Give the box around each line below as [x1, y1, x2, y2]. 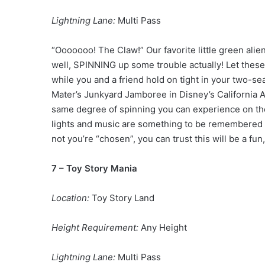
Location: [51, 192, 89, 203]
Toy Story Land [89, 192, 154, 203]
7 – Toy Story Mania [51, 162, 137, 174]
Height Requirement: [51, 221, 138, 233]
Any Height [138, 221, 187, 233]
